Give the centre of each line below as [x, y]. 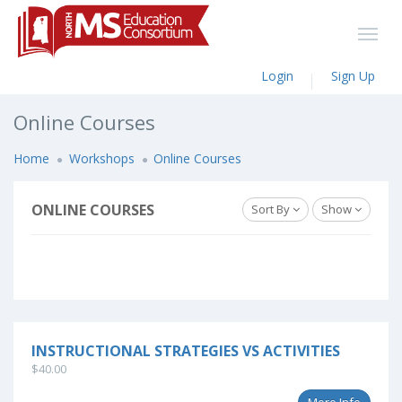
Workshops [101, 158]
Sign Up [353, 76]
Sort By [272, 209]
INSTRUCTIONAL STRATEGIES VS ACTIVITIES [186, 351]
